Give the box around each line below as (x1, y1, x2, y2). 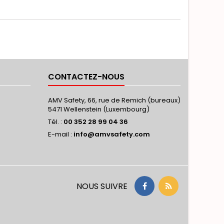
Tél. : (48, 117, 63, 126)
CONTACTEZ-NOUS (48, 71, 124, 82)
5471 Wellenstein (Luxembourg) (48, 104, 149, 114)
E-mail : (48, 129, 73, 139)
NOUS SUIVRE (76, 180, 127, 192)
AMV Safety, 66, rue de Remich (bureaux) (48, 95, 180, 105)
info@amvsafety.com (73, 129, 150, 139)
